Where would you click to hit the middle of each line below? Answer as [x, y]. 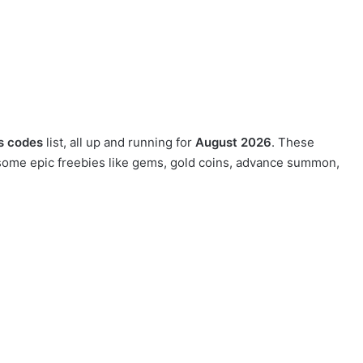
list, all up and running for [119, 143]
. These [293, 143]
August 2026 [233, 143]
